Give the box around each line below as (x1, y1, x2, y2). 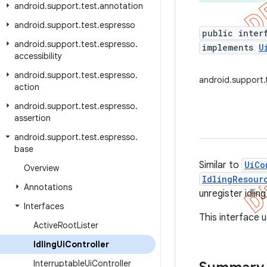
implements (202, 42, 259, 53)
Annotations (24, 182, 72, 193)
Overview (24, 163, 59, 173)
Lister (77, 220, 98, 231)
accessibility (14, 51, 62, 61)
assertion (14, 113, 51, 123)
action (14, 82, 39, 92)
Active (33, 220, 58, 231)
